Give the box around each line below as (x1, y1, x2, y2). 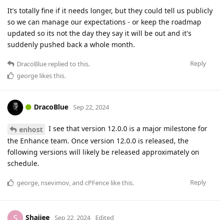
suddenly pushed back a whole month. (7, 40, 135, 50)
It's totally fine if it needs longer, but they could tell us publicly (7, 6, 213, 16)
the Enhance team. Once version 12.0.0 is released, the (7, 136, 189, 145)
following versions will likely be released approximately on (7, 147, 199, 157)
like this (109, 178, 133, 187)
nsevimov (41, 178, 69, 187)
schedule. (7, 158, 39, 168)
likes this (38, 71, 64, 81)
